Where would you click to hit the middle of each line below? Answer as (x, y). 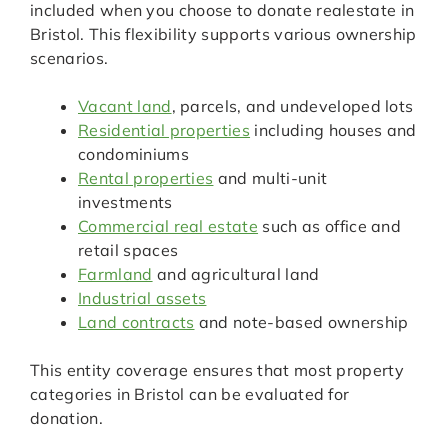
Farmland (115, 274)
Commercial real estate (168, 226)
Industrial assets (142, 298)
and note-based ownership (301, 322)
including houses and (333, 130)
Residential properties (164, 130)
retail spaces (128, 250)
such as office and (330, 226)
